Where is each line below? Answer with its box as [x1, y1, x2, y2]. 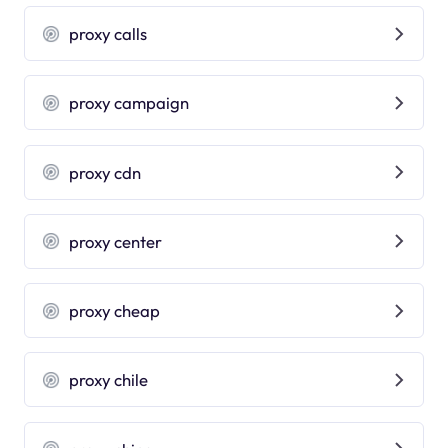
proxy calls [69, 23, 148, 44]
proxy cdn [69, 161, 142, 183]
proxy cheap [69, 300, 161, 322]
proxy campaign [69, 92, 190, 114]
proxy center [69, 230, 163, 252]
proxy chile [69, 369, 149, 391]
